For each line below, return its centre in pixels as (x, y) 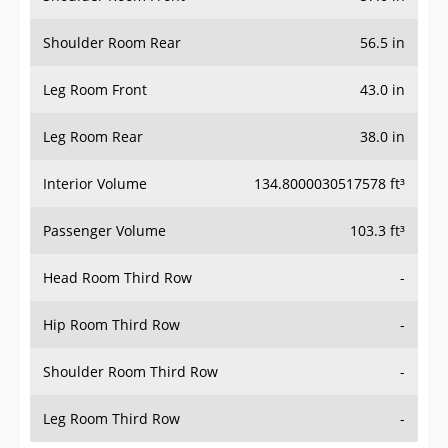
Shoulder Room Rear (112, 43)
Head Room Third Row (117, 278)
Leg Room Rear (93, 137)
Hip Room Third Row (111, 325)
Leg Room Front (95, 90)
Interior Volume (95, 184)
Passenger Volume (104, 231)
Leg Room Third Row (111, 419)
